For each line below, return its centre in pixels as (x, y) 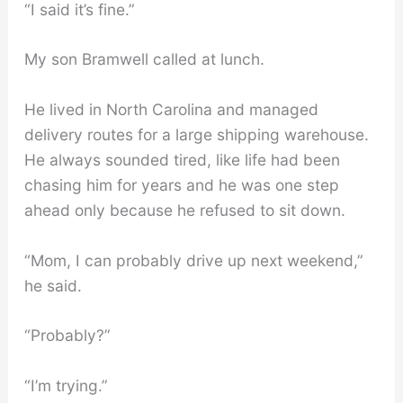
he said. (53, 285)
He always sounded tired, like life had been (182, 159)
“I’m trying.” (66, 386)
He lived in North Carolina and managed (171, 109)
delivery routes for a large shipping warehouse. (196, 134)
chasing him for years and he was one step (181, 184)
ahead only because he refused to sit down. (184, 210)
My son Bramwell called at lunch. (144, 59)
